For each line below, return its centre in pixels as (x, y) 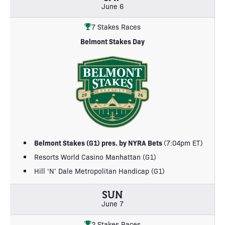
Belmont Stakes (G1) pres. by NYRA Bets (99, 142)
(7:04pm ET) (183, 142)
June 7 (112, 203)
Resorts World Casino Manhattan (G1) (95, 156)
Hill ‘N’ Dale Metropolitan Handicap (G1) (99, 171)
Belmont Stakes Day (112, 41)
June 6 (112, 6)
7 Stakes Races (116, 26)
